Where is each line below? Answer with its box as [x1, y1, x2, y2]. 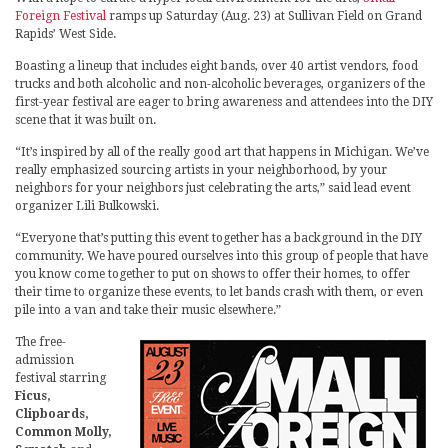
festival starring [15, 370, 106, 385]
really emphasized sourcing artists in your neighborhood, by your [15, 162, 387, 177]
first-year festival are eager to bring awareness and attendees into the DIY [15, 94, 433, 109]
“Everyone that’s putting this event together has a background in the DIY [15, 230, 422, 245]
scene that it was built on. [15, 112, 156, 127]
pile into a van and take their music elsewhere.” [15, 302, 281, 317]
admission [15, 352, 74, 367]
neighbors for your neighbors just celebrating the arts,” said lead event [15, 180, 411, 195]
